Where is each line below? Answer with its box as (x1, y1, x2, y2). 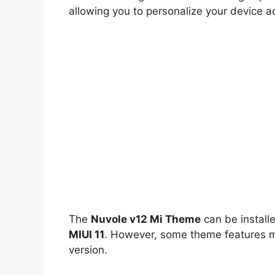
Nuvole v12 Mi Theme (91, 212, 201, 225)
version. (69, 243, 107, 256)
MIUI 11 (69, 228, 104, 241)
